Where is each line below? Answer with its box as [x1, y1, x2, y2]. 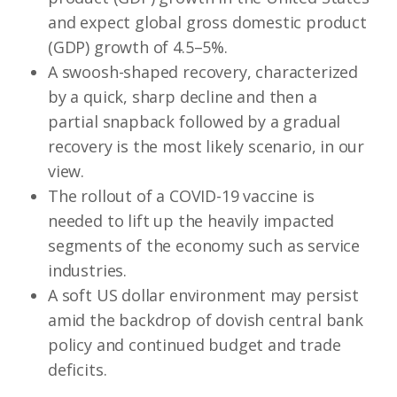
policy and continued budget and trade [48, 334, 341, 355]
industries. [48, 260, 128, 281]
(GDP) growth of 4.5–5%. [48, 36, 228, 58]
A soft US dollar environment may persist [48, 284, 359, 306]
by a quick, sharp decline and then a [48, 86, 317, 107]
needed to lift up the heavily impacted [48, 210, 335, 231]
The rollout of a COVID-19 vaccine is [48, 185, 315, 206]
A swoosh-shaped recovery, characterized [48, 61, 358, 82]
